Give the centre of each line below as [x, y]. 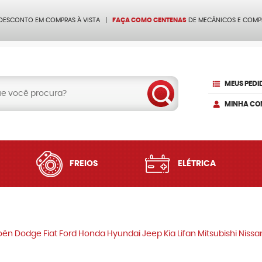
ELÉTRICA [196, 164]
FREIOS [84, 164]
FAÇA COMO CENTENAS [149, 20]
